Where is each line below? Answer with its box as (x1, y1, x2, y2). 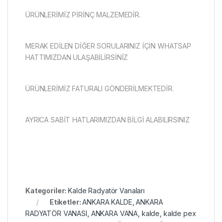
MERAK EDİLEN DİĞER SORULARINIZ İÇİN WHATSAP (25, 42, 191, 51)
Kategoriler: (25, 186, 68, 195)
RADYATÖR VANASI (25, 209, 87, 218)
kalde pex (163, 209, 196, 218)
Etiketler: (49, 198, 83, 207)
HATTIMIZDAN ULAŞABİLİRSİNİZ (25, 53, 128, 62)
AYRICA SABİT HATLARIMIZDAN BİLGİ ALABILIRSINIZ (25, 115, 190, 124)
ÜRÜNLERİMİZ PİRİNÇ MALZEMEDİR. (25, 10, 141, 19)
